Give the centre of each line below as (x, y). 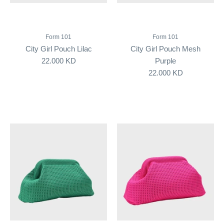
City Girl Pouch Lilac (58, 49)
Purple (165, 61)
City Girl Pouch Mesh (165, 49)
